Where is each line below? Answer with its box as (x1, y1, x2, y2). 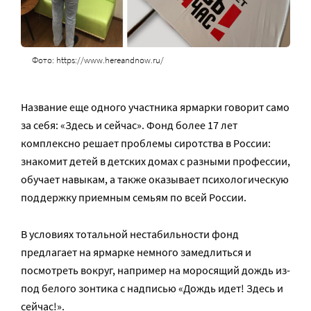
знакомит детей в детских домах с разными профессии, (21, 153, 290, 168)
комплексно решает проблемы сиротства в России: (21, 135, 271, 150)
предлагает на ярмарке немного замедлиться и (21, 244, 251, 259)
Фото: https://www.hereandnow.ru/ (31, 53, 164, 66)
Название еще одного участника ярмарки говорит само (21, 99, 289, 114)
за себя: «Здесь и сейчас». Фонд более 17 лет (21, 117, 237, 132)
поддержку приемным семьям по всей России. (21, 190, 246, 204)
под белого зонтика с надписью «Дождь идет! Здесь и (21, 280, 283, 295)
